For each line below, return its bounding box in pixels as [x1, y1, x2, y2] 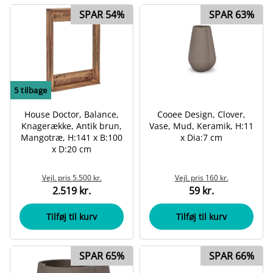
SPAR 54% [79, 7, 124, 21]
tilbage [18, 85, 48, 96]
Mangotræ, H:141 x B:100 [21, 132, 122, 144]
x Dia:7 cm [180, 132, 222, 144]
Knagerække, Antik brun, [21, 120, 122, 132]
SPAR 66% [209, 249, 254, 263]
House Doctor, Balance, [24, 108, 119, 121]
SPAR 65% [79, 249, 124, 263]
